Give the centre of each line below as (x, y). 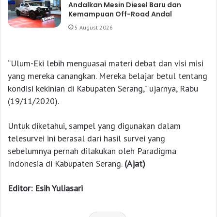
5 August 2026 (94, 27)
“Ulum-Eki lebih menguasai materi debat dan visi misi (106, 63)
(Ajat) (135, 163)
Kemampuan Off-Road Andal (120, 14)
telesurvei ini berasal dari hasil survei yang (86, 138)
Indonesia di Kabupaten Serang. (66, 163)
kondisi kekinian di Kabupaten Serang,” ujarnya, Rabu (103, 88)
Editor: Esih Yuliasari (45, 188)
